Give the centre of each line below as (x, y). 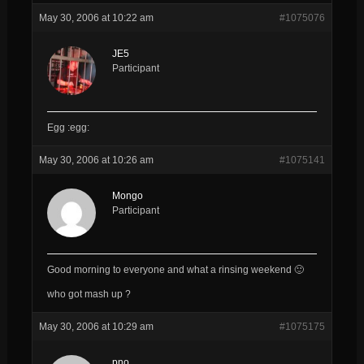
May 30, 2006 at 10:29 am (96, 326)
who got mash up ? (89, 294)
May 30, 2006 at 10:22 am (96, 17)
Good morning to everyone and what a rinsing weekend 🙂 (175, 269)
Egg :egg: (68, 127)
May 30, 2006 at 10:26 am (96, 160)
